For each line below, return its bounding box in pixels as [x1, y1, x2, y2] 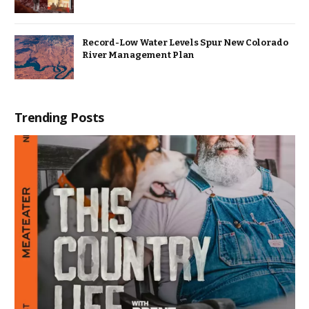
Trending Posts [14, 109, 104, 126]
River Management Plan [82, 49, 195, 60]
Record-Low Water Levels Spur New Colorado [82, 37, 288, 48]
